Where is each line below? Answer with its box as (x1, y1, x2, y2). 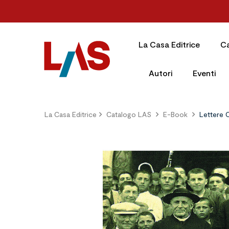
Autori (148, 68, 172, 78)
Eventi (192, 68, 216, 78)
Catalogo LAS (106, 110, 151, 119)
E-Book (163, 110, 188, 119)
